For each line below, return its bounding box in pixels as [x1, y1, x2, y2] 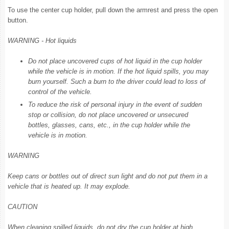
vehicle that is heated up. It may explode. [8, 182, 130, 190]
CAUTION [8, 203, 37, 211]
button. [8, 16, 28, 24]
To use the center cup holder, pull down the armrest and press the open [8, 6, 218, 14]
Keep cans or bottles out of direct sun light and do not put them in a [8, 172, 208, 180]
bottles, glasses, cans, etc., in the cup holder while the [28, 121, 190, 129]
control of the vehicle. [28, 88, 92, 96]
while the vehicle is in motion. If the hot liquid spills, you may [28, 67, 209, 75]
